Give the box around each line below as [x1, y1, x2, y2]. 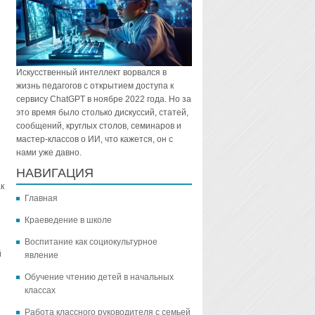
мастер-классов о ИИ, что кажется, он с [15, 134, 173, 145]
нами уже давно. [15, 148, 82, 158]
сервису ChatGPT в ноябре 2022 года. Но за [15, 94, 191, 105]
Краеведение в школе [24, 215, 112, 226]
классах [24, 285, 56, 296]
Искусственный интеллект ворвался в [15, 67, 167, 78]
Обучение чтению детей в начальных [24, 272, 174, 283]
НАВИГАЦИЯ [15, 166, 94, 181]
